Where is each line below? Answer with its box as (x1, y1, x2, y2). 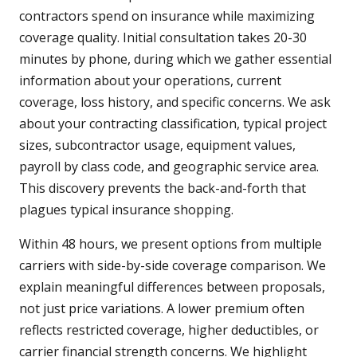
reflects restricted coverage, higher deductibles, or (19, 321, 319, 339)
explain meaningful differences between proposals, (19, 278, 325, 296)
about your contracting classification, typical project (19, 115, 327, 133)
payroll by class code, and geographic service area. (19, 158, 319, 176)
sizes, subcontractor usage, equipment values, (19, 136, 296, 155)
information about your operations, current (19, 72, 281, 90)
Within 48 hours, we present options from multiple (19, 235, 322, 253)
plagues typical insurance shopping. (19, 201, 233, 219)
